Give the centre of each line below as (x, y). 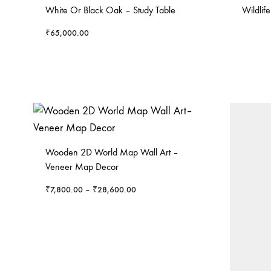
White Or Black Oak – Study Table (110, 10)
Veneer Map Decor (82, 167)
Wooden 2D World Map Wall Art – (112, 152)
